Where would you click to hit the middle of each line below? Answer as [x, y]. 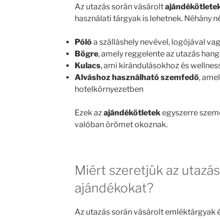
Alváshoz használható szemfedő [137, 77]
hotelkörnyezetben [109, 89]
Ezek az [89, 112]
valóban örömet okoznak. [121, 124]
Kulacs [87, 65]
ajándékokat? [114, 188]
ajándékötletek [132, 112]
